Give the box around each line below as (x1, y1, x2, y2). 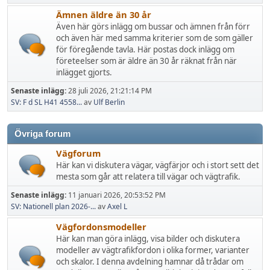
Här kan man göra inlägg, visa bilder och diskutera (56, 233, 240, 244)
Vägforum (56, 147, 101, 159)
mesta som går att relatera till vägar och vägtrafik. (56, 171, 240, 182)
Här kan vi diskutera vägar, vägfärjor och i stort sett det (56, 160, 259, 171)
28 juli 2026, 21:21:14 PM (68, 86, 152, 96)
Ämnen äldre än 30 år (56, 8, 151, 20)
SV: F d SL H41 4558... (11, 97, 82, 107)
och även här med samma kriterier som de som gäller (56, 33, 253, 43)
